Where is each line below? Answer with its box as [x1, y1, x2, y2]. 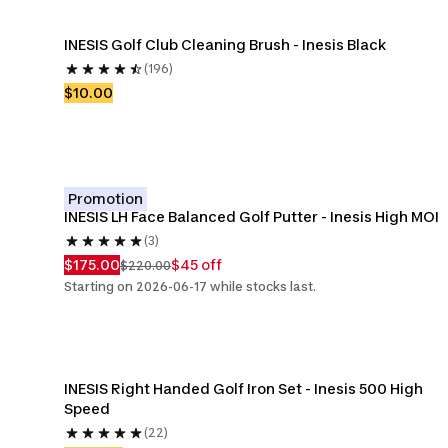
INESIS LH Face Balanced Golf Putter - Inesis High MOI [64, 208, 439, 225]
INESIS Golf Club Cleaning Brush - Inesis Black [64, 36, 387, 53]
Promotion [68, 190, 143, 207]
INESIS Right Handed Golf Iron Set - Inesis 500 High [64, 380, 423, 397]
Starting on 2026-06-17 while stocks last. [64, 279, 316, 294]
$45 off [171, 256, 222, 273]
